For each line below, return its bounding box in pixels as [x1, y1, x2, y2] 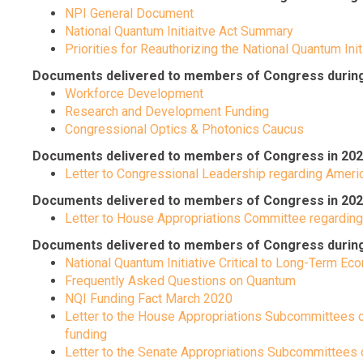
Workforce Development [65, 86, 203, 102]
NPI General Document [65, 6, 194, 22]
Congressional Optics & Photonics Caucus [65, 122, 304, 138]
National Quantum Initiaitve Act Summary [65, 23, 293, 40]
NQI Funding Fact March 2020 [65, 291, 233, 307]
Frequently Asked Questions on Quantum [65, 273, 296, 289]
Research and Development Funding [65, 104, 269, 120]
